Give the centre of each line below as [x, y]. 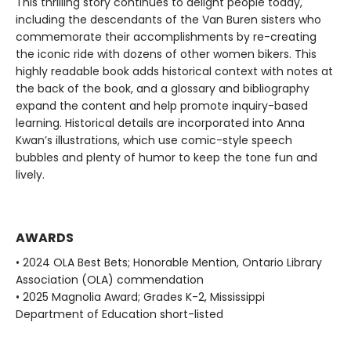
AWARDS [45, 238]
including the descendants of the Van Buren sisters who [168, 20]
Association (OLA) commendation [110, 280]
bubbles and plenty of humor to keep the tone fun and [166, 157]
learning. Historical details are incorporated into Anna [160, 123]
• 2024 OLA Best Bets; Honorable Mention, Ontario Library [169, 262]
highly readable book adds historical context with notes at [174, 71]
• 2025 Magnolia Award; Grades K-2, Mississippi [140, 297]
